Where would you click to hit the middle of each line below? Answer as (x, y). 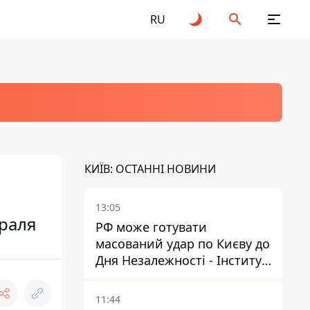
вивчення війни (144, 277)
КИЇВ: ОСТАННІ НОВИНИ (150, 169)
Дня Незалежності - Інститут (182, 260)
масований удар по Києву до (183, 244)
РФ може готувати (151, 227)
